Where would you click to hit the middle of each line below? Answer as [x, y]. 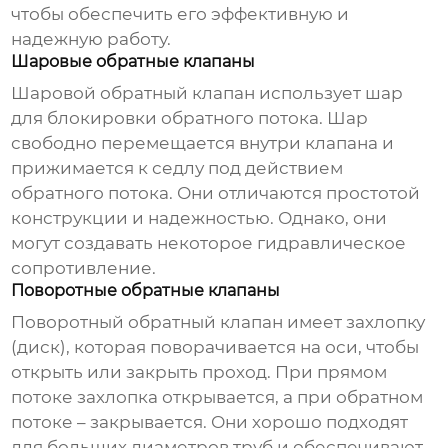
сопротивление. [84, 268]
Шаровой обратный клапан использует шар [207, 93]
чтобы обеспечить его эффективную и [180, 14]
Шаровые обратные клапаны [133, 62]
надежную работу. [91, 39]
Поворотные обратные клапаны [146, 291]
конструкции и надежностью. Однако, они [199, 218]
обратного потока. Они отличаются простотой [216, 193]
